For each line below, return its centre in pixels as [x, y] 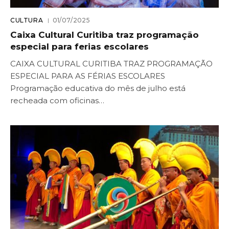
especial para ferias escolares [79, 47]
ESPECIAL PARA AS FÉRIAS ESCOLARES [88, 76]
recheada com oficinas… [57, 100]
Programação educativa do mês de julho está [98, 88]
